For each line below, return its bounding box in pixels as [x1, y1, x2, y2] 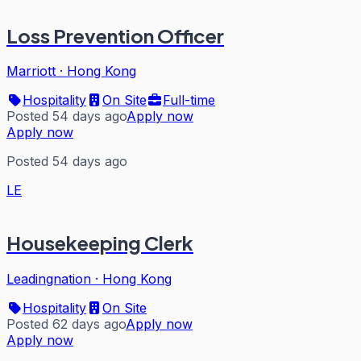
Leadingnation [6, 271, 91, 288]
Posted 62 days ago [6, 316, 126, 333]
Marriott [6, 63, 56, 80]
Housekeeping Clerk [6, 230, 193, 255]
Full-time [163, 92, 215, 109]
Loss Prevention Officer [6, 23, 224, 48]
